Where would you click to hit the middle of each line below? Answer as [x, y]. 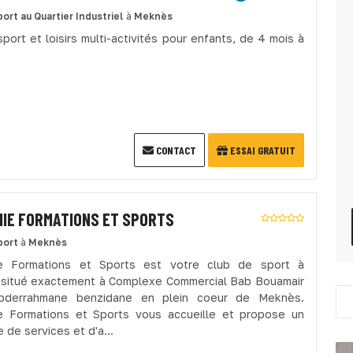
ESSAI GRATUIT [262, 150]
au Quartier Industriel [72, 16]
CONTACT [175, 150]
